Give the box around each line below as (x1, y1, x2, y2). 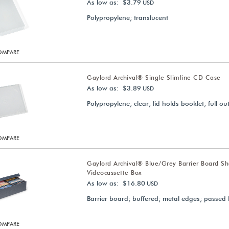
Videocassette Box (87, 169, 142, 176)
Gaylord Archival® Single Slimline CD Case (87, 74, 221, 81)
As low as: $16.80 (87, 179, 146, 187)
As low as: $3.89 (87, 84, 142, 92)
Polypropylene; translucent (87, 13, 169, 21)
